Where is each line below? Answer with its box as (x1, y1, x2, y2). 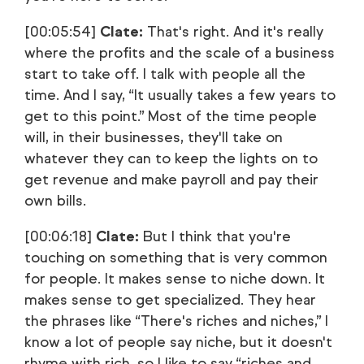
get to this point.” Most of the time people (24, 107, 317, 125)
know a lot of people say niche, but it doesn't (24, 333, 332, 351)
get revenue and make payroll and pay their (24, 171, 318, 188)
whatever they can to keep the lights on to (24, 149, 318, 167)
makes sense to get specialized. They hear (24, 291, 316, 309)
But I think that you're (139, 227, 291, 245)
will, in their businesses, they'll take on (24, 128, 283, 146)
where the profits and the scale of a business (24, 44, 335, 62)
